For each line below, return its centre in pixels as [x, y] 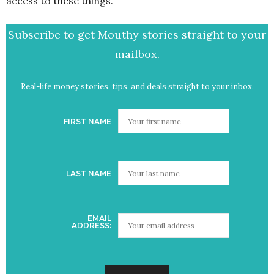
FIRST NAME [87, 121]
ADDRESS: [91, 226]
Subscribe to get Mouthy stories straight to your [137, 35]
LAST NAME [89, 173]
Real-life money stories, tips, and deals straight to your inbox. [137, 87]
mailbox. [137, 54]
